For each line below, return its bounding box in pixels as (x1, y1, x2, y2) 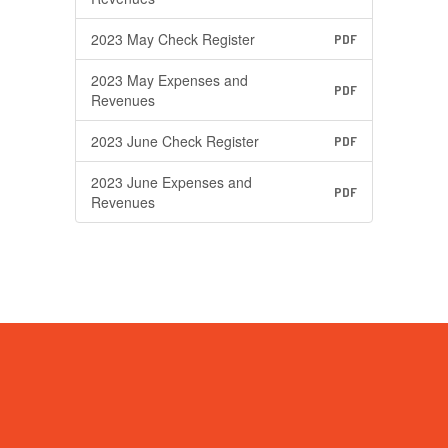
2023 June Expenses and (91, 172, 252, 192)
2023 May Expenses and (91, 70, 248, 90)
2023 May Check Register (91, 29, 255, 49)
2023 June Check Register (91, 131, 259, 151)
